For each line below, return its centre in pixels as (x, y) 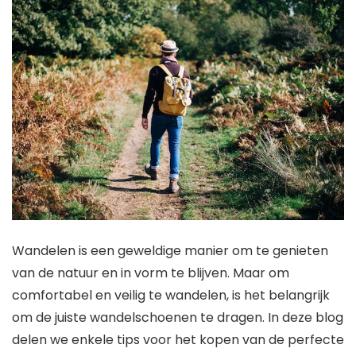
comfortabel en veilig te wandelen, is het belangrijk (171, 295)
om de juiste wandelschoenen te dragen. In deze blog (178, 317)
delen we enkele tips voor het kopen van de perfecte (178, 339)
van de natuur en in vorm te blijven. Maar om (151, 273)
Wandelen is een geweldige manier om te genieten (170, 250)
